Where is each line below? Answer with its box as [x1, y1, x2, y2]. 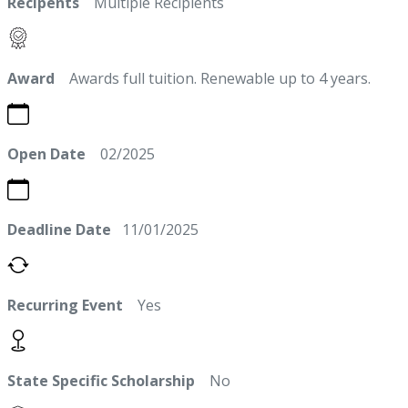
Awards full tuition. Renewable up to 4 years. [55, 68, 371, 89]
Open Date [7, 144, 86, 165]
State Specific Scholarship [7, 371, 195, 392]
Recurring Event [7, 295, 123, 316]
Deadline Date [7, 219, 111, 240]
